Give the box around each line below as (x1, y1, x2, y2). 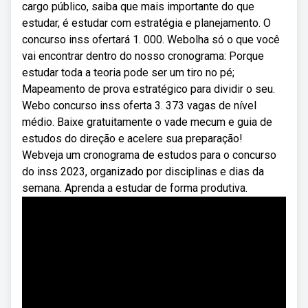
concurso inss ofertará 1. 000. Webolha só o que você (22, 33, 280, 46)
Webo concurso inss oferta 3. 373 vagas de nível (22, 99, 256, 112)
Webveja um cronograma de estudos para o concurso (22, 148, 276, 162)
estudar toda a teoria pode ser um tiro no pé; (22, 66, 234, 79)
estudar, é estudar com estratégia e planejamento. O (22, 16, 271, 30)
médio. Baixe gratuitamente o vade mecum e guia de (22, 115, 272, 129)
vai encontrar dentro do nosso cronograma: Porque (22, 49, 264, 63)
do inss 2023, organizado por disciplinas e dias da (22, 165, 264, 178)
